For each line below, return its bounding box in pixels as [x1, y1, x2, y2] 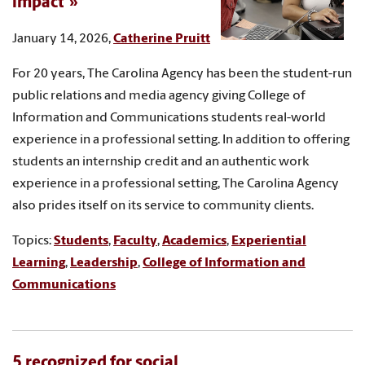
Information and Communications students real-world [12, 111, 326, 125]
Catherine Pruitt [113, 32, 210, 46]
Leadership [70, 256, 138, 270]
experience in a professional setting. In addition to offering [12, 133, 350, 147]
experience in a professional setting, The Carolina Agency [12, 177, 339, 191]
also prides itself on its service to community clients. [12, 199, 314, 213]
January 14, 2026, [12, 32, 113, 46]
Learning [12, 256, 65, 270]
